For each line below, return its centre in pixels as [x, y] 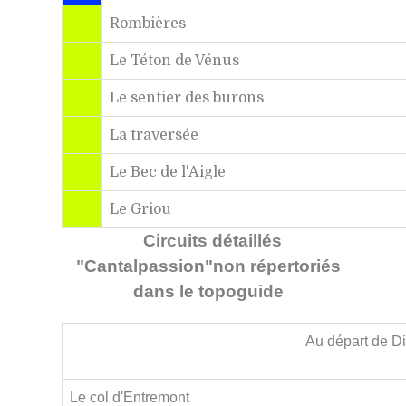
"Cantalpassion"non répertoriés [208, 266]
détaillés [246, 240]
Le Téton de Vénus [174, 60]
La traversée [154, 135]
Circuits [177, 240]
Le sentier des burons [187, 97]
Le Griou [140, 209]
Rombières [148, 23]
